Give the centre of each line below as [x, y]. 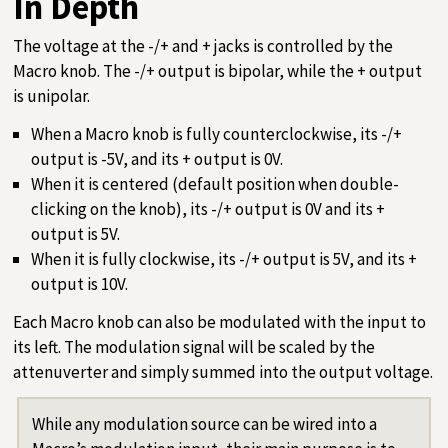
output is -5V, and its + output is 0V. [156, 159]
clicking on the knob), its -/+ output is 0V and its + [207, 209]
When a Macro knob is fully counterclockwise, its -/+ [216, 134]
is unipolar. [51, 96]
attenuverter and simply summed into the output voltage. [222, 371]
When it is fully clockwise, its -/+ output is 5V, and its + [223, 259]
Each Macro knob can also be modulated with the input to [219, 321]
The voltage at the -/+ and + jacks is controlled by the [202, 46]
